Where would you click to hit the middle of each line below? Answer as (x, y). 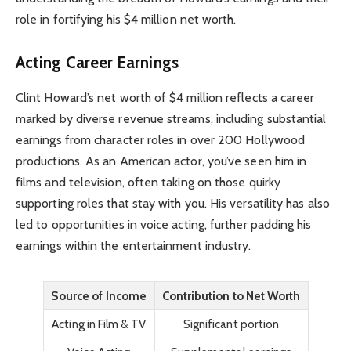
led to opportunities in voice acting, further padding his (164, 224)
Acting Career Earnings (97, 63)
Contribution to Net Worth (231, 296)
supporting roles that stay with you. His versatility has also (173, 203)
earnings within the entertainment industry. (134, 245)
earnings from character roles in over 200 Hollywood (161, 139)
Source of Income (99, 296)
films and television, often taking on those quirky (148, 182)
